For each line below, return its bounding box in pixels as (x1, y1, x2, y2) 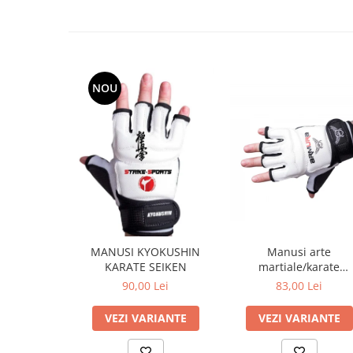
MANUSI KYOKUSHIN (91, 243, 200, 259)
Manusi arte (267, 243, 331, 259)
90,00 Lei (122, 277, 169, 293)
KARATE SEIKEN (104, 258, 187, 274)
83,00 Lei (276, 277, 322, 293)
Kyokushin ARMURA (304, 273, 351, 289)
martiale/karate (258, 258, 340, 274)
